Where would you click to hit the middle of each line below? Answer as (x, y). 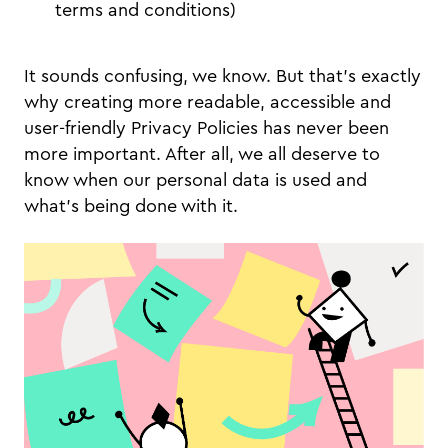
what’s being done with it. (133, 206)
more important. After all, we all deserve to (202, 154)
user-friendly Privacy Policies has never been (206, 128)
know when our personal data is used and (195, 180)
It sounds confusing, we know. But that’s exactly (222, 76)
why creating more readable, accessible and (207, 102)
